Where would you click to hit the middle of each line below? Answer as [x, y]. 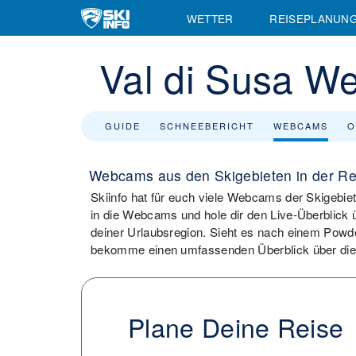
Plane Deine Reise [236, 327]
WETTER [210, 18]
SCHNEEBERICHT [207, 126]
